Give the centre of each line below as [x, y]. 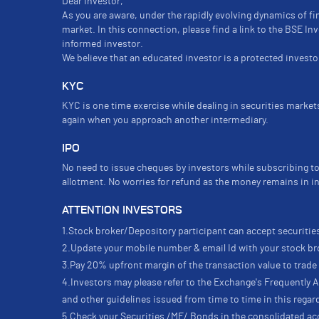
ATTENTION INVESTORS [122, 210]
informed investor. [103, 44]
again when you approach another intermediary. [165, 120]
